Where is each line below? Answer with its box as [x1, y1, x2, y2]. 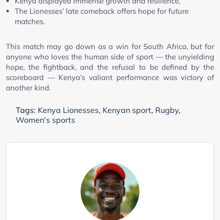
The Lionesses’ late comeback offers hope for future [15, 6, 189, 16]
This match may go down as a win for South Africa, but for [6, 41, 214, 51]
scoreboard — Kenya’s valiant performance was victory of [6, 72, 214, 82]
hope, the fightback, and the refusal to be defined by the [6, 62, 214, 72]
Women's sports [16, 114, 75, 125]
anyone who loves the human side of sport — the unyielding [6, 52, 214, 61]
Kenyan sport [103, 105, 151, 115]
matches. [15, 16, 45, 26]
